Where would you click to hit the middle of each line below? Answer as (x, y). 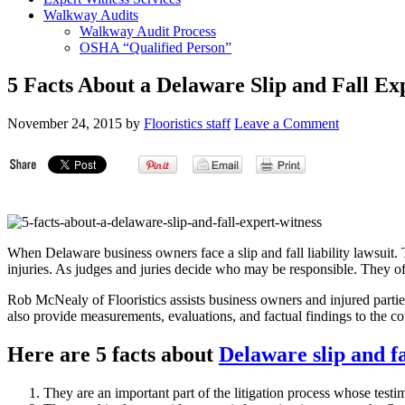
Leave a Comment (287, 124)
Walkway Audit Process (148, 31)
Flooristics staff (187, 124)
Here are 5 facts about (113, 355)
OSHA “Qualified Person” (155, 47)
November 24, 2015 (65, 124)
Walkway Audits (91, 14)
